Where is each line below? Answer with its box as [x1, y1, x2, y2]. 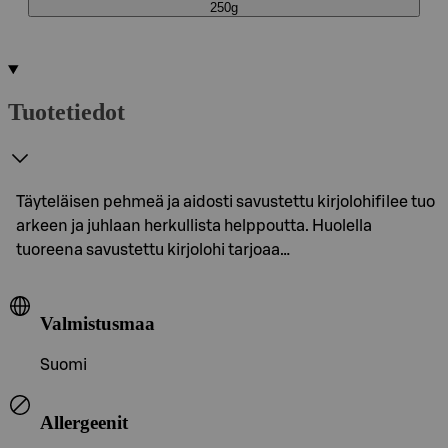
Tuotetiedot [8, 98, 125, 125]
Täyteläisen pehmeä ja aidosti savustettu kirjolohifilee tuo [16, 193, 435, 210]
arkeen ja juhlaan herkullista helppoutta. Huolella [16, 217, 372, 234]
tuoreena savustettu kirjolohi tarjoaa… [16, 241, 290, 258]
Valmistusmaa [40, 312, 155, 334]
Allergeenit [40, 411, 128, 433]
